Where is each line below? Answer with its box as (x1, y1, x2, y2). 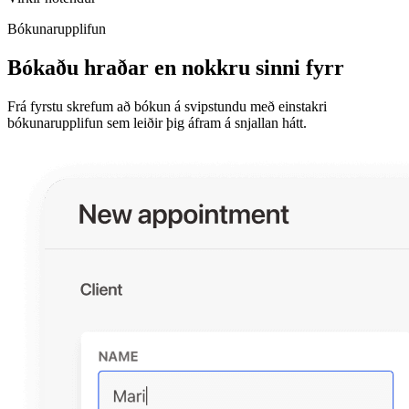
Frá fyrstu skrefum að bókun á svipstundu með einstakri (7, 98, 327, 114)
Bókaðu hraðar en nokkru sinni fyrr (7, 55, 344, 79)
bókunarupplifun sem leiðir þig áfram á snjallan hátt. (7, 114, 307, 131)
